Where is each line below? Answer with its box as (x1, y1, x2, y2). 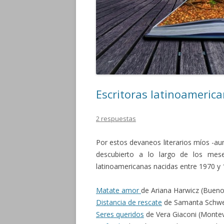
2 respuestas (96, 114, 136, 123)
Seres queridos (96, 209, 144, 219)
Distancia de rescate (96, 197, 162, 207)
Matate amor (96, 185, 141, 195)
